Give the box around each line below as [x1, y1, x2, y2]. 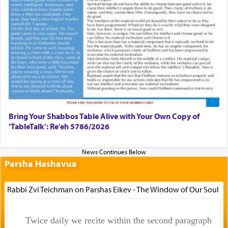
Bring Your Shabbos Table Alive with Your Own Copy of [9, 111, 199, 122]
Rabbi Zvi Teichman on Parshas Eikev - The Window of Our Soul [7, 184, 219, 194]
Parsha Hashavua [5, 157, 77, 169]
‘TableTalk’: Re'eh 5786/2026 [9, 121, 109, 132]
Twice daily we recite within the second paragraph [25, 215, 212, 225]
